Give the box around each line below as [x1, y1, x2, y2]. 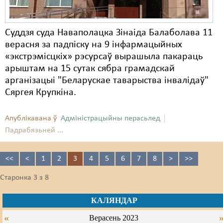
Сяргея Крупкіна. [5, 88, 76, 98]
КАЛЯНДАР [91, 196, 137, 205]
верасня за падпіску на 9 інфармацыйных [5, 40, 182, 50]
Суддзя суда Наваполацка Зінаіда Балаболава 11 [5, 28, 213, 38]
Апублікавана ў [5, 114, 57, 122]
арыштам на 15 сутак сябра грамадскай [5, 64, 175, 74]
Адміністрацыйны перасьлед [61, 114, 160, 122]
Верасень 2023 [89, 214, 138, 222]
